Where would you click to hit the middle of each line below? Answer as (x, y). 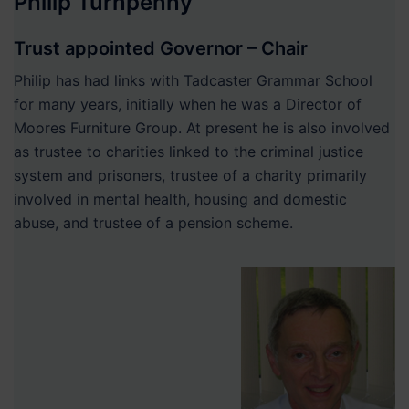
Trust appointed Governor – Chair (161, 48)
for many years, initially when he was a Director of (188, 104)
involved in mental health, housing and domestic (180, 199)
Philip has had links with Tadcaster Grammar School (193, 80)
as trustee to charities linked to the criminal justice (189, 151)
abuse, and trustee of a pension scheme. (153, 222)
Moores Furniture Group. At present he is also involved (202, 127)
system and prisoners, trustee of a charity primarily (190, 175)
